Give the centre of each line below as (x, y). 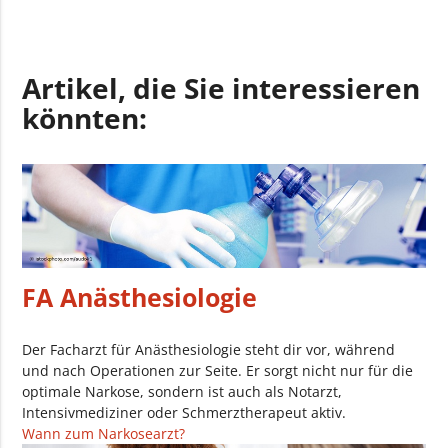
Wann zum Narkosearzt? (104, 434)
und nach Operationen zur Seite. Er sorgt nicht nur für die (218, 371)
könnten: (85, 118)
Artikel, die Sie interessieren (221, 88)
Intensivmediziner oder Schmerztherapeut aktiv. (184, 413)
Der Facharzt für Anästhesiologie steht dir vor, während (209, 350)
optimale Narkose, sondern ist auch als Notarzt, (182, 392)
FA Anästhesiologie (140, 298)
